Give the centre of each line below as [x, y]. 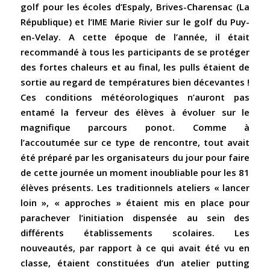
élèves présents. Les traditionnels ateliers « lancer [135, 188]
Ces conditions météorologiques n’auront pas [135, 97]
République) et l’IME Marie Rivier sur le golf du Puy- [135, 22]
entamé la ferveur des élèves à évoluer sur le [135, 112]
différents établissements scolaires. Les [135, 233]
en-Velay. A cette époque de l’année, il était [135, 37]
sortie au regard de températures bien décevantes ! [135, 82]
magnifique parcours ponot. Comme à [135, 127]
